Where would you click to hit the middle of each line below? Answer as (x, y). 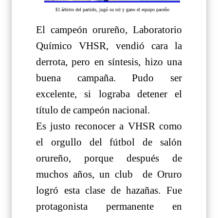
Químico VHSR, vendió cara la (109, 45)
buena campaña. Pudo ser (109, 78)
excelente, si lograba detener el (109, 94)
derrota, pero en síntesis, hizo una (109, 62)
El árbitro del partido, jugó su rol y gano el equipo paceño (112, 10)
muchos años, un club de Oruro (109, 174)
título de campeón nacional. (93, 110)
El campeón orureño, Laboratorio (109, 29)
